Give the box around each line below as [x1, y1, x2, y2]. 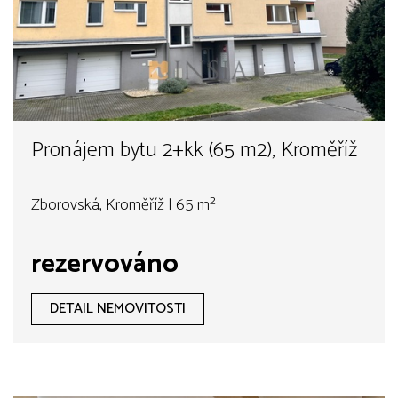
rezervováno [31, 243, 179, 287]
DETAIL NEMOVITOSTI [50, 297, 186, 322]
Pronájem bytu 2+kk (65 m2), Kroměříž [31, 133, 357, 169]
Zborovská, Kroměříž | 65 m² [31, 192, 216, 219]
